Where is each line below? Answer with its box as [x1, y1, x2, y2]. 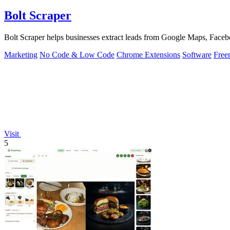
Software [182, 50, 212, 60]
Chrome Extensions [117, 50, 180, 60]
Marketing [4, 50, 37, 60]
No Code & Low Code [40, 50, 114, 60]
